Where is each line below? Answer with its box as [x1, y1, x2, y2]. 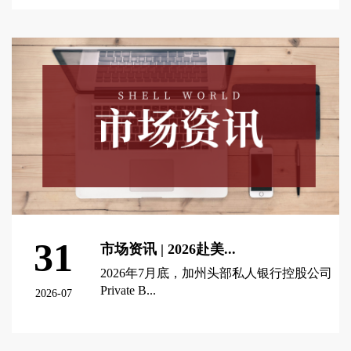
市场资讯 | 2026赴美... [100, 241, 237, 258]
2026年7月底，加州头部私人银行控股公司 [100, 266, 333, 280]
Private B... [100, 284, 157, 298]
